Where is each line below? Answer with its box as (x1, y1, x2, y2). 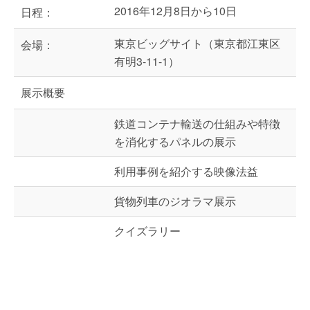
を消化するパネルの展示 (114, 134, 236, 149)
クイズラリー (114, 223, 181, 239)
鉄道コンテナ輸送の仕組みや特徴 (114, 116, 280, 131)
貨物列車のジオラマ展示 (114, 193, 236, 209)
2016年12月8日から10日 (114, 3, 237, 19)
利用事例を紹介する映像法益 (114, 163, 258, 179)
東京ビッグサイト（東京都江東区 (114, 35, 280, 51)
